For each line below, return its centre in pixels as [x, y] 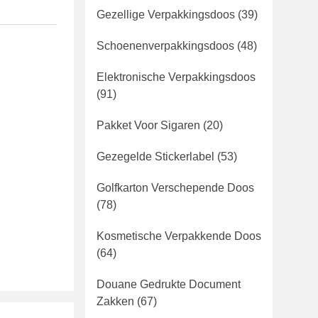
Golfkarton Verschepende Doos [175, 188]
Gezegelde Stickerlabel [155, 157]
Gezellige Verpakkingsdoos [166, 15]
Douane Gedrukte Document [169, 284]
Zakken [115, 301]
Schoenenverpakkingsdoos [165, 46]
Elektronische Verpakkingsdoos [176, 77]
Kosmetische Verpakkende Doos [179, 236]
